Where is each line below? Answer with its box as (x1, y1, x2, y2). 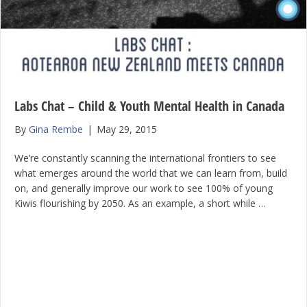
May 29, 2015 (97, 122, 157, 136)
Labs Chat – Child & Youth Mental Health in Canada (14, 96, 284, 115)
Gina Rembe (29, 122, 83, 136)
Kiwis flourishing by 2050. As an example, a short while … (14, 196, 266, 210)
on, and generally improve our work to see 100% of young (14, 181, 273, 195)
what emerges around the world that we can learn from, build (14, 166, 287, 180)
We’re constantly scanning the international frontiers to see (14, 151, 276, 164)
